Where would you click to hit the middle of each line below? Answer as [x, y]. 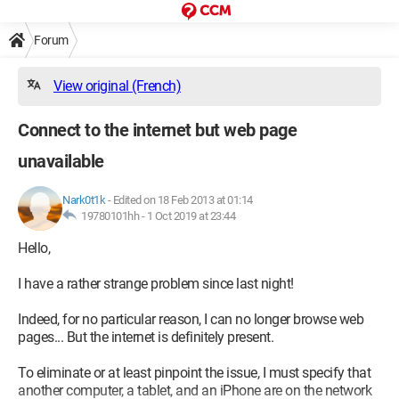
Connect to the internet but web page [157, 130]
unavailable [61, 161]
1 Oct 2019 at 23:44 [191, 216]
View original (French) [117, 86]
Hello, [34, 248]
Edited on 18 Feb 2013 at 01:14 [183, 200]
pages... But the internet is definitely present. [146, 337]
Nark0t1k [84, 200]
